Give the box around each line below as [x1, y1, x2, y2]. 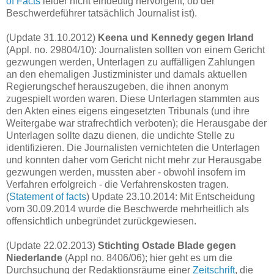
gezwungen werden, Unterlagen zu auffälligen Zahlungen [6, 56, 255, 67]
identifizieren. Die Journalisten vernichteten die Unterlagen [6, 142, 260, 153]
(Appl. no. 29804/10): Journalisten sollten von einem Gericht [6, 44, 265, 55]
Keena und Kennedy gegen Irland [98, 32, 254, 43]
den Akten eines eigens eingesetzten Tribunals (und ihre [6, 105, 250, 116]
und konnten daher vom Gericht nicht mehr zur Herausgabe [6, 154, 262, 165]
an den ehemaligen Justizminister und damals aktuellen [6, 68, 247, 80]
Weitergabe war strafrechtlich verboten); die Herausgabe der [6, 117, 267, 128]
